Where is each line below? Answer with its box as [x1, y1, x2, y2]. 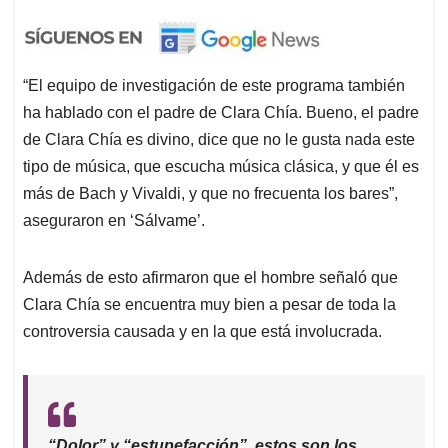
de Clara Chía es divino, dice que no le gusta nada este [23, 130, 415, 148]
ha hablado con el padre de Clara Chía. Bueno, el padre [23, 103, 419, 121]
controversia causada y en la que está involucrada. [23, 322, 382, 340]
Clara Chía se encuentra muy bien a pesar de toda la [23, 295, 396, 313]
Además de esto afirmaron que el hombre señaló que [23, 268, 398, 286]
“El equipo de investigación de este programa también [23, 76, 405, 94]
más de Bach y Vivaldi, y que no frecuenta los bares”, [23, 184, 398, 202]
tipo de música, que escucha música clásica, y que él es [23, 157, 419, 175]
